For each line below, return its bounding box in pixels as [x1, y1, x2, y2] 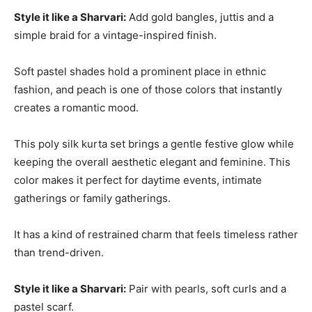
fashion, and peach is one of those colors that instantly [14, 82, 282, 96]
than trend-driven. [14, 245, 104, 259]
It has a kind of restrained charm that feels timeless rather [14, 227, 298, 241]
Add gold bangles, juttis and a [126, 10, 274, 24]
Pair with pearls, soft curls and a [126, 281, 286, 295]
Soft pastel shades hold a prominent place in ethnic [14, 64, 266, 78]
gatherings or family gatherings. [14, 191, 171, 205]
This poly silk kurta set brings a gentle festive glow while [14, 136, 294, 150]
